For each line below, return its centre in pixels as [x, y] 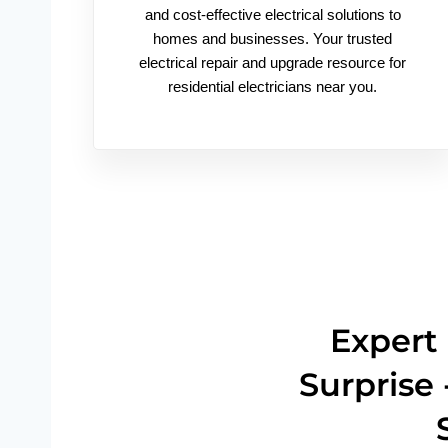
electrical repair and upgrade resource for [273, 62]
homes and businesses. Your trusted [273, 38]
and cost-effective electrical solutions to [272, 14]
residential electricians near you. [273, 86]
